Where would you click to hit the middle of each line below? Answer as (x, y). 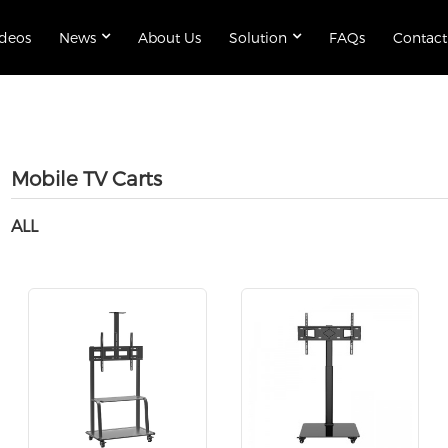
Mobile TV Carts (86, 178)
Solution (257, 37)
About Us (169, 37)
